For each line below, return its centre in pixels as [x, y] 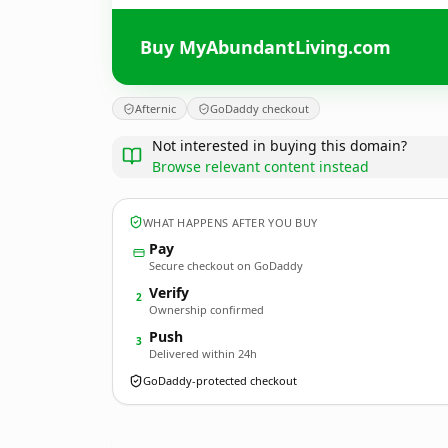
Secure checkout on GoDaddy [226, 265]
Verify [169, 292]
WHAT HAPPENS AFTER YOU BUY [230, 222]
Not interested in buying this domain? [279, 145]
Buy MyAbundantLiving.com [265, 46]
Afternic [155, 108]
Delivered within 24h [203, 353]
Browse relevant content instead [260, 166]
